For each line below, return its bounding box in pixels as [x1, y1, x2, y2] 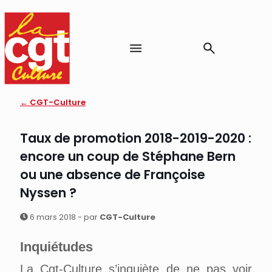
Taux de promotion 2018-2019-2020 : [20, 129, 251, 148]
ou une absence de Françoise [20, 166, 205, 184]
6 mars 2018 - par [28, 211, 100, 223]
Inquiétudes [20, 239, 93, 255]
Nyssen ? [20, 184, 76, 202]
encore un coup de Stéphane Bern [20, 148, 236, 166]
